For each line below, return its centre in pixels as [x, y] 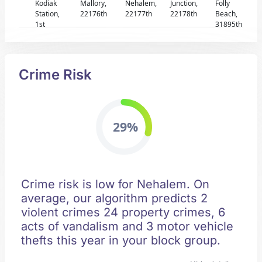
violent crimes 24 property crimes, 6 [123, 212]
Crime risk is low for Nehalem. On [115, 184]
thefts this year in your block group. [121, 240]
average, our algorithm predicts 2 [114, 198]
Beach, [226, 14]
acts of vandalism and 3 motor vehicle [127, 226]
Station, [48, 14]
